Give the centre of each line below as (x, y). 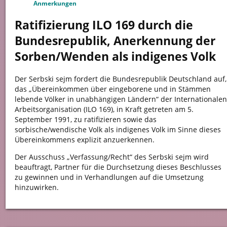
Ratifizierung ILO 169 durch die (104, 25)
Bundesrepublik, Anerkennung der (115, 41)
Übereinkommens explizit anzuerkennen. (84, 139)
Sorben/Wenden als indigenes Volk (115, 56)
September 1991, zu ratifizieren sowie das (85, 119)
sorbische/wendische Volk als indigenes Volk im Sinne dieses (118, 129)
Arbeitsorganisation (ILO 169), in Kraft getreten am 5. (104, 109)
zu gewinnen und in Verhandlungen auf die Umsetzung (109, 177)
